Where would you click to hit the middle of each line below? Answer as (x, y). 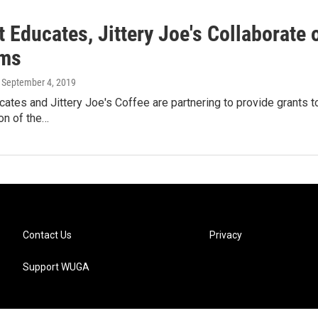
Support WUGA (56, 267)
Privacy (226, 235)
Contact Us (47, 235)
